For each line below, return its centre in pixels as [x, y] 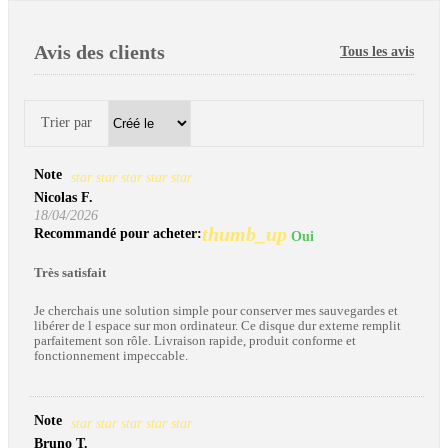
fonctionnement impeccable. [111, 356]
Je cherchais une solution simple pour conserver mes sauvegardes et [216, 311]
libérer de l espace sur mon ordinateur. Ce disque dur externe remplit [217, 326]
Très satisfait [70, 273]
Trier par [66, 123]
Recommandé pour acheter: [118, 233]
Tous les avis [377, 51]
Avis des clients [99, 51]
